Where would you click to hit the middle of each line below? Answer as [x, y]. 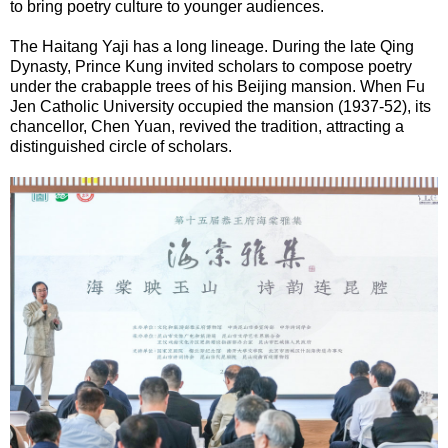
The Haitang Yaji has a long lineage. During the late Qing [212, 46]
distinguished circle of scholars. [121, 146]
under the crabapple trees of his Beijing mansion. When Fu [217, 86]
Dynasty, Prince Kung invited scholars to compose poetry [211, 66]
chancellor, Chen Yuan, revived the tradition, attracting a [207, 126]
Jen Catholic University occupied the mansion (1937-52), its [220, 106]
